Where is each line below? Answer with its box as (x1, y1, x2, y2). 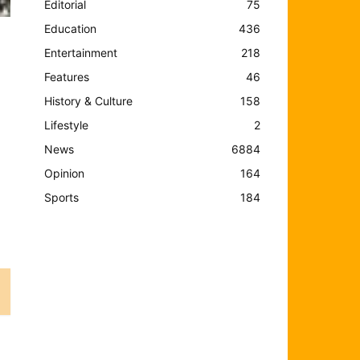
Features (44, 69, 90, 84)
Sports (44, 190, 80, 204)
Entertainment (44, 45, 118, 59)
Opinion (44, 166, 85, 180)
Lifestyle (44, 117, 89, 132)
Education (44, 21, 97, 35)
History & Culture (44, 93, 133, 108)
